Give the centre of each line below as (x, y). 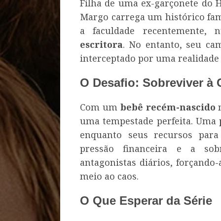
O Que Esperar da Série (146, 200)
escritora (101, 45)
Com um (100, 107)
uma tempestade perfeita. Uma (150, 121)
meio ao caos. (109, 176)
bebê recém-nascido (168, 107)
